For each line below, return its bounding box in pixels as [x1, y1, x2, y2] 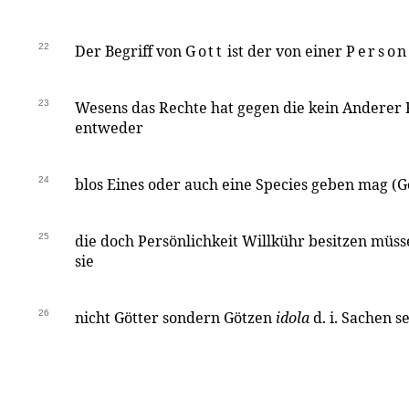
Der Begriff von [75, 41, 185, 61]
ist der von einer [224, 41, 347, 61]
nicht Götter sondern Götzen [75, 308, 276, 328]
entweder [75, 118, 143, 138]
